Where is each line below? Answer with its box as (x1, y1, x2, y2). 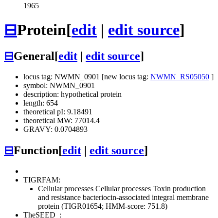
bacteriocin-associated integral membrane (81, 193, 209, 202)
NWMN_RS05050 (150, 73, 209, 81)
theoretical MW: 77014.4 (23, 116, 100, 125)
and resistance (38, 193, 81, 202)
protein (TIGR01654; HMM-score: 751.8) (38, 202, 167, 211)
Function (14, 144, 58, 157)
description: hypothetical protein (23, 90, 122, 99)
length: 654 (23, 99, 58, 108)
